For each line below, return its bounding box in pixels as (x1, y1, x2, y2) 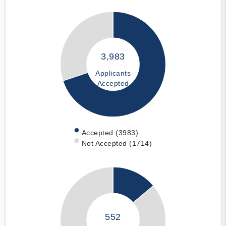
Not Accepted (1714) (81, 139, 152, 147)
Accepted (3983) (81, 128, 139, 137)
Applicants (95, 69, 131, 78)
